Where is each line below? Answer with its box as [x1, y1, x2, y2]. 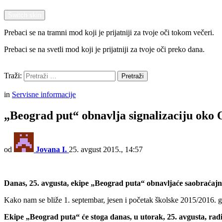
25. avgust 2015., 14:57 [69, 145, 143, 154]
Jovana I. [36, 145, 67, 154]
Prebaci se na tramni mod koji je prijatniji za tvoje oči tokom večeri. [4, 28, 214, 37]
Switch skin [8, 11, 41, 19]
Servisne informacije [12, 90, 76, 99]
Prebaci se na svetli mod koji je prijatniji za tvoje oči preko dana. [4, 45, 205, 54]
